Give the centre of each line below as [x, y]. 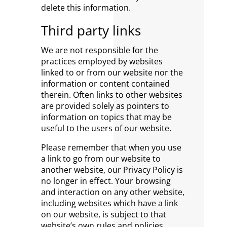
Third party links [91, 30]
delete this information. [86, 8]
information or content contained [105, 84]
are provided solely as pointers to [105, 106]
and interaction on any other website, [112, 192]
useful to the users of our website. [106, 128]
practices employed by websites [102, 61]
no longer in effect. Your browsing [106, 181]
